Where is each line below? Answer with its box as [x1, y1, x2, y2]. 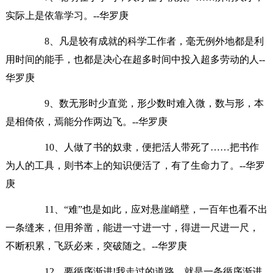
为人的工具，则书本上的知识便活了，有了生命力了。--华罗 [5, 160, 265, 171]
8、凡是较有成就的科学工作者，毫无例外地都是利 [24, 35, 264, 46]
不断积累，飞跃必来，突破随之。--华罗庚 [5, 240, 187, 251]
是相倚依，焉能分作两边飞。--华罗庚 [5, 116, 168, 127]
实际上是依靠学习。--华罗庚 [5, 10, 129, 21]
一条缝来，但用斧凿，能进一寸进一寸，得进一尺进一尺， [5, 222, 259, 233]
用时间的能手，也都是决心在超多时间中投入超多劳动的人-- [5, 54, 265, 65]
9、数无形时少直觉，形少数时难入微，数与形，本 [24, 97, 264, 108]
